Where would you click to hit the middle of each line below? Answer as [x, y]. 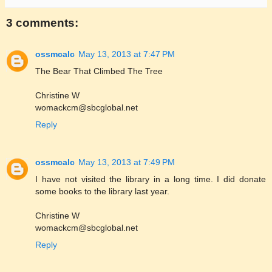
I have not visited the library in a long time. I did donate [151, 179]
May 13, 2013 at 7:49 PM [127, 162]
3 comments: [42, 22]
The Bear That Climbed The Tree [99, 71]
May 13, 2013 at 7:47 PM [127, 54]
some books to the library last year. [102, 191]
